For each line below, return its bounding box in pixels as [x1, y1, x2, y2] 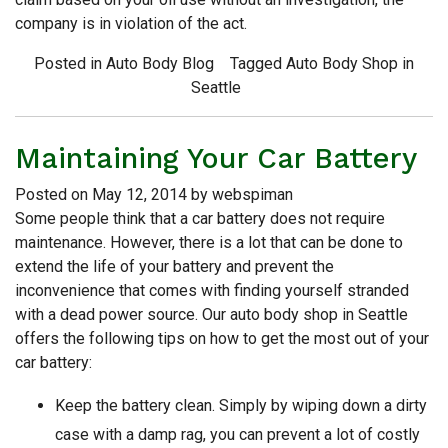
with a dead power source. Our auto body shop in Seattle [15, 304, 408, 324]
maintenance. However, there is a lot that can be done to [15, 232, 403, 252]
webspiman [212, 184, 293, 204]
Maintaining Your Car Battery [15, 140, 417, 175]
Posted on [15, 184, 92, 204]
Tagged [230, 53, 286, 73]
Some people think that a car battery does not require [15, 208, 385, 228]
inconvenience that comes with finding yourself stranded [15, 280, 409, 300]
